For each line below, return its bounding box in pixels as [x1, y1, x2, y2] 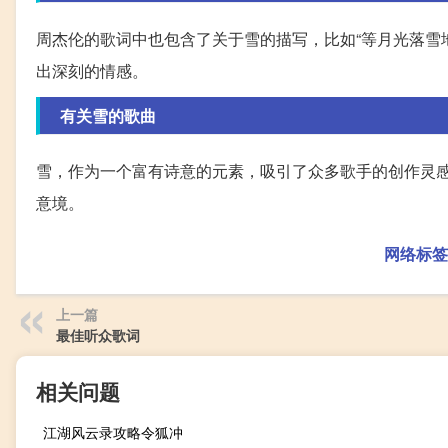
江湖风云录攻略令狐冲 [43, 422, 183, 443]
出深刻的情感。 [36, 59, 148, 83]
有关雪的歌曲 [60, 104, 156, 128]
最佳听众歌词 [56, 325, 140, 346]
